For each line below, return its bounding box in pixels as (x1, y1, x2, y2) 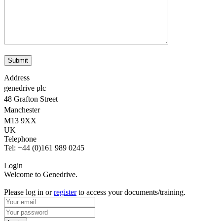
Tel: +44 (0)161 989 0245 (4, 144, 84, 152)
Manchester (4, 106, 45, 114)
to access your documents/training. (76, 188, 185, 197)
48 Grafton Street (4, 95, 63, 104)
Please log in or (4, 188, 54, 197)
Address (4, 74, 30, 82)
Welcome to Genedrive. (4, 170, 77, 179)
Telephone (4, 135, 37, 144)
